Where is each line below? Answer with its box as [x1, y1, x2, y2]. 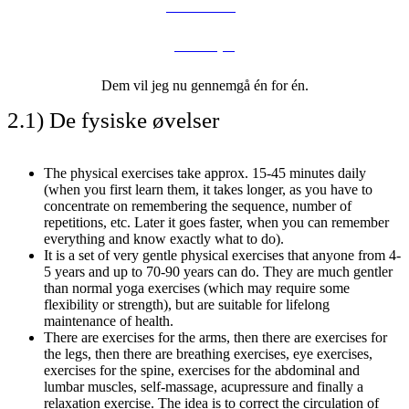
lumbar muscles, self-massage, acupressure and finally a [44, 378, 363, 394]
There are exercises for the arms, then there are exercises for [44, 329, 387, 345]
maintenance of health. [44, 312, 173, 329]
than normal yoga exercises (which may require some [44, 279, 350, 296]
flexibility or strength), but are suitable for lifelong [44, 296, 330, 312]
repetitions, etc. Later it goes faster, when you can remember [44, 214, 389, 230]
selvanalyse [174, 39, 235, 54]
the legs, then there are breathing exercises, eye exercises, [44, 345, 372, 362]
